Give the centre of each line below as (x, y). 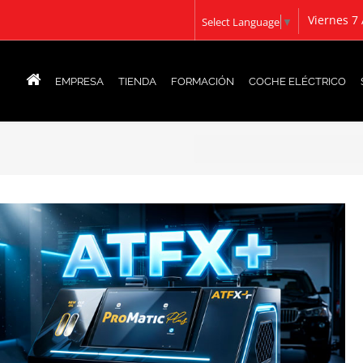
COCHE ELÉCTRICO (297, 81)
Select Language (241, 21)
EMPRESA (79, 81)
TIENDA (137, 81)
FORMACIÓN (203, 81)
